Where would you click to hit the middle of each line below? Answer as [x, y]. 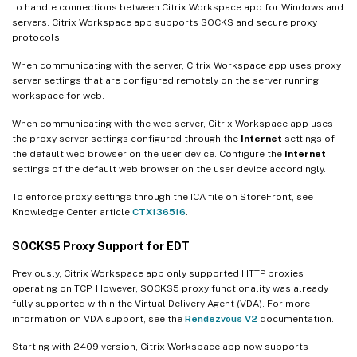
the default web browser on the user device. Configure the [148, 154]
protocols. [37, 38]
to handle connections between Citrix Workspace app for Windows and [178, 8]
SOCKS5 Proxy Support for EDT [101, 247]
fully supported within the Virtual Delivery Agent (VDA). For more [161, 304]
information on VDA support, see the [98, 319]
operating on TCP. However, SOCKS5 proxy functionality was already [170, 289]
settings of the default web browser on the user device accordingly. [169, 169]
